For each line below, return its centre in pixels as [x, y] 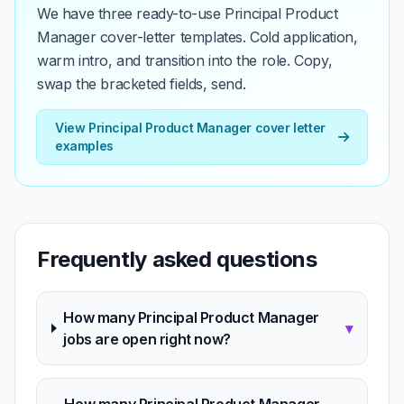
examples [84, 146]
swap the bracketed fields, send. [142, 84]
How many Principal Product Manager [191, 317]
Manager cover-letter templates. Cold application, [197, 37]
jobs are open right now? [147, 339]
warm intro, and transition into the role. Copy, [185, 60]
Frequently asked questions [177, 259]
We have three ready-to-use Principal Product [188, 14]
